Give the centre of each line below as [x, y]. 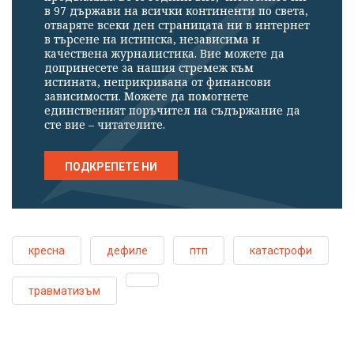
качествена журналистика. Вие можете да [164, 53]
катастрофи [281, 250]
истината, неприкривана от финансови [158, 81]
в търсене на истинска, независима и [152, 39]
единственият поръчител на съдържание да [172, 110]
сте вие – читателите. [105, 124]
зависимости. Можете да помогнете [147, 96]
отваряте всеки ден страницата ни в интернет [177, 24]
